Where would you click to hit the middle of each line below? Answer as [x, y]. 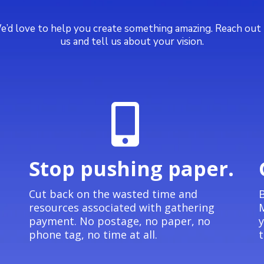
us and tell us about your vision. [132, 42]
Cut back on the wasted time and [113, 194]
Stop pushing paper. [131, 169]
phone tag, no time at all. [93, 235]
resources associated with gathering [122, 207]
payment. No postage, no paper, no [120, 221]
